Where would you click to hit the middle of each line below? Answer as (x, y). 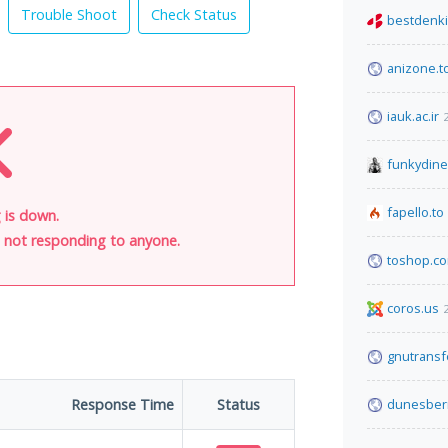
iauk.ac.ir (413, 116)
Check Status (194, 14)
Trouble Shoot (69, 14)
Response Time (122, 404)
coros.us (413, 308)
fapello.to (415, 212)
